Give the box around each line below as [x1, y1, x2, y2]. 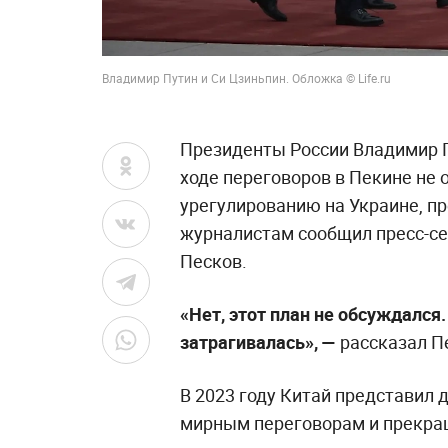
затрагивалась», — [180, 330, 336, 354]
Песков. [180, 249, 247, 273]
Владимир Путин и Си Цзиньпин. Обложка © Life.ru [102, 70, 391, 86]
